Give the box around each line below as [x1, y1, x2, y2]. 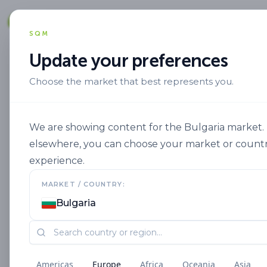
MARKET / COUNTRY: [42, 180, 125, 188]
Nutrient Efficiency [184, 87, 257, 98]
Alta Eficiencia [120, 87, 175, 98]
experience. [29, 155, 85, 166]
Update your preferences [29, 50, 228, 72]
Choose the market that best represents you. [29, 76, 234, 87]
